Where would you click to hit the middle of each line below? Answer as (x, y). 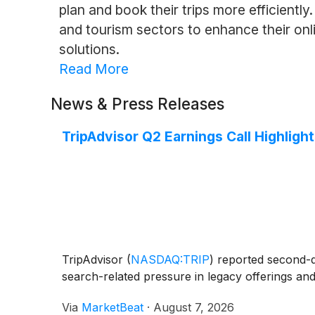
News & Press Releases (137, 103)
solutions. (89, 49)
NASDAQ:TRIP (170, 259)
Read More (94, 69)
